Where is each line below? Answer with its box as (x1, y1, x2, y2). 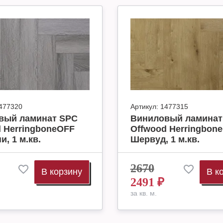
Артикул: (130, 103, 158, 111)
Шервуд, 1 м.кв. (130, 134, 200, 144)
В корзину (41, 167, 82, 177)
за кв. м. (130, 189, 157, 197)
